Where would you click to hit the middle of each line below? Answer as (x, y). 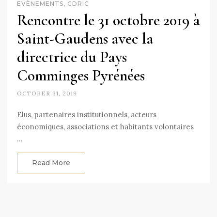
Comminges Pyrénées (81, 75)
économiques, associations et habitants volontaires (105, 126)
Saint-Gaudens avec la (85, 38)
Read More (51, 163)
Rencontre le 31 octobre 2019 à (108, 20)
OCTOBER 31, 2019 (47, 93)
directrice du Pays (72, 57)
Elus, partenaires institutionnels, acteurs (87, 114)
